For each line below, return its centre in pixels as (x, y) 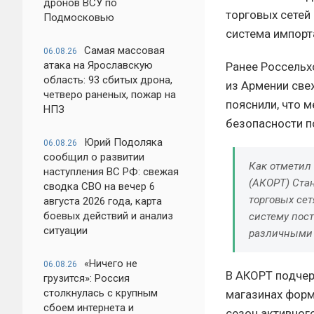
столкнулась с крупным (101, 293)
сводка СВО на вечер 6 (99, 186)
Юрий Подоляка (123, 142)
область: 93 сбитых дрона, (108, 80)
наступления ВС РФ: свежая (111, 172)
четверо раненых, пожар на (110, 95)
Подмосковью (79, 18)
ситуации (66, 231)
